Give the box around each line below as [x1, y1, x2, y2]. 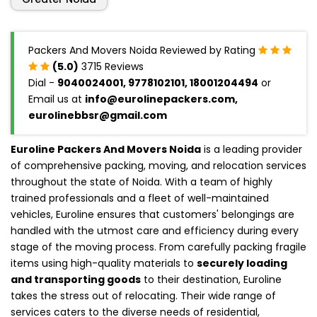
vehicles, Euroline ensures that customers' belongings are [11, 207, 294, 221]
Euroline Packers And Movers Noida [11, 142, 201, 156]
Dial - [28, 75, 57, 90]
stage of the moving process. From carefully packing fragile [11, 239, 306, 254]
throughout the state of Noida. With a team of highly [11, 174, 272, 189]
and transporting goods [11, 272, 141, 287]
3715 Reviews [79, 59, 144, 74]
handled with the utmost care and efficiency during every [11, 223, 299, 238]
